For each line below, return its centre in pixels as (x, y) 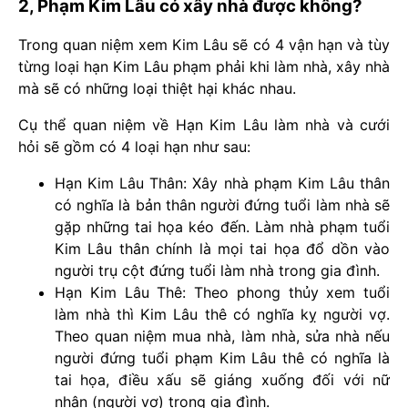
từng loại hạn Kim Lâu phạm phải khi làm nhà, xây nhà (204, 67)
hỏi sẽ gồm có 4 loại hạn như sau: (134, 147)
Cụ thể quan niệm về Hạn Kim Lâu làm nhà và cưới (204, 125)
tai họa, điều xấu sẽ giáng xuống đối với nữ (222, 380)
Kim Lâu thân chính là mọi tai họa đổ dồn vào (222, 249)
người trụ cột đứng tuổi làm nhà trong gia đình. (217, 271)
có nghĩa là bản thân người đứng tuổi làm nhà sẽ (222, 205)
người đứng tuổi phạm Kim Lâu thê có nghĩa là (222, 358)
